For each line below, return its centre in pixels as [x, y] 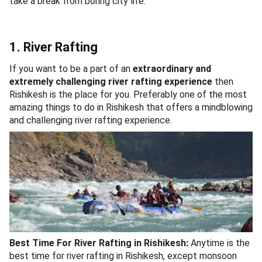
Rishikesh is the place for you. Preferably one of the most [128, 94]
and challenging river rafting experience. [92, 120]
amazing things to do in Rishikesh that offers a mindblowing [131, 107]
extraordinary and [172, 68]
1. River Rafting [54, 47]
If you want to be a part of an [71, 68]
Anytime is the [220, 243]
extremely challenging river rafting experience [111, 81]
